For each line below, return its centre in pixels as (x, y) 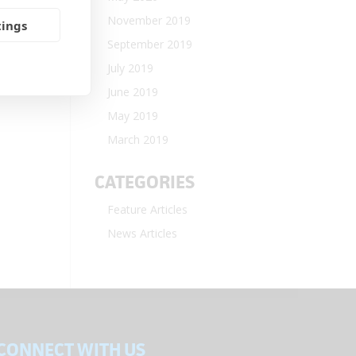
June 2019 (133, 92)
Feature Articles (148, 209)
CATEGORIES (145, 182)
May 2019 (133, 116)
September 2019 (150, 44)
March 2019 (138, 139)
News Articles (143, 233)
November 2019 (149, 20)
